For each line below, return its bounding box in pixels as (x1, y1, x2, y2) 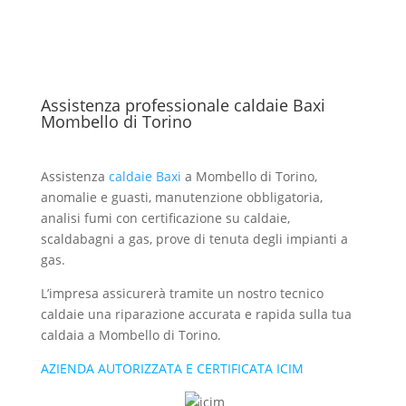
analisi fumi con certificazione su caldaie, (40, 209, 290, 227)
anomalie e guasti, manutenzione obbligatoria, (40, 188, 323, 206)
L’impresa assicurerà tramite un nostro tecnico (40, 285, 324, 302)
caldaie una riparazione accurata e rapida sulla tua (40, 305, 352, 323)
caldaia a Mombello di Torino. (40, 326, 221, 343)
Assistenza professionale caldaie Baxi (40, 94, 325, 116)
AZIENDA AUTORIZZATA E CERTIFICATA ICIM (40, 360, 304, 377)
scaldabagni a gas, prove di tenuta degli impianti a (40, 230, 348, 247)
